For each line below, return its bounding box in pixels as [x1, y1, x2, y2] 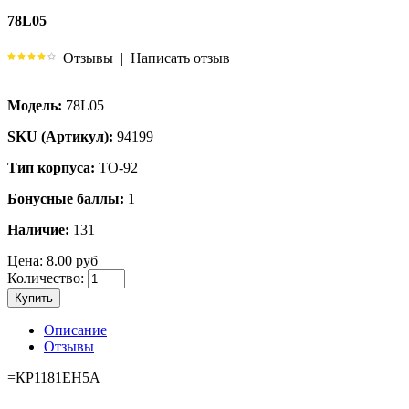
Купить [15, 290, 53, 305]
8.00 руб [43, 252, 98, 268]
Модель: [7, 97, 62, 113]
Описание [44, 321, 107, 338]
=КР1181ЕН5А [7, 369, 100, 385]
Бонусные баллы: [7, 190, 124, 206]
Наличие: [7, 221, 69, 237]
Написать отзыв [131, 49, 230, 66]
